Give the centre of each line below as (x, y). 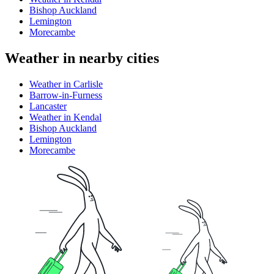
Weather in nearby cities (82, 58)
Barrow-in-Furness (66, 95)
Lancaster (48, 106)
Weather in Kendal (65, 117)
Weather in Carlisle (66, 84)
